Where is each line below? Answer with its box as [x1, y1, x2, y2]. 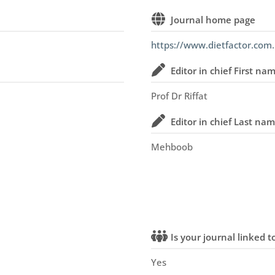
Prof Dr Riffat [150, 90, 207, 102]
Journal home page [170, 14, 255, 26]
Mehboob [150, 141, 193, 153]
